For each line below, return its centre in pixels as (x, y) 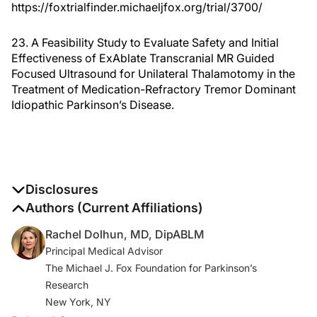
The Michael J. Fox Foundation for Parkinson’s (151, 268)
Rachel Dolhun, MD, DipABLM (125, 235)
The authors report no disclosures (100, 208)
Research (67, 285)
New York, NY (78, 302)
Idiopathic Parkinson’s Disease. (93, 105)
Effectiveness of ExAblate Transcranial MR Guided (143, 58)
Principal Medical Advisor (104, 251)
